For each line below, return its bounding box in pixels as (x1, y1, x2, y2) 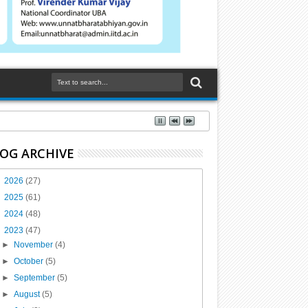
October (13, 256, 45, 266)
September (13, 273, 57, 283)
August (13, 289, 42, 299)
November (13, 240, 55, 250)
